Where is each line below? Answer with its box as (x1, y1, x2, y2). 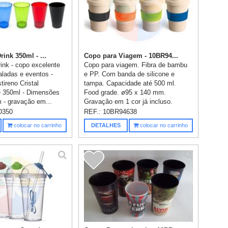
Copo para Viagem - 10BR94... (84, 52, 179, 60)
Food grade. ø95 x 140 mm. (84, 89, 166, 97)
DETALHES (91, 122, 121, 129)
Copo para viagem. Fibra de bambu (84, 61, 188, 69)
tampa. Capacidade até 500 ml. (84, 79, 177, 88)
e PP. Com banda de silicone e (84, 70, 175, 78)
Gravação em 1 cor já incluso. (84, 98, 173, 106)
